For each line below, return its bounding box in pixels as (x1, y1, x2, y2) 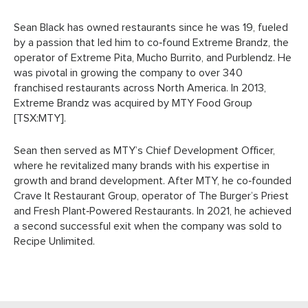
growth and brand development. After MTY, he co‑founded (14, 175, 291, 187)
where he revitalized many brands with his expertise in (14, 160, 269, 172)
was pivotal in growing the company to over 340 (14, 67, 243, 78)
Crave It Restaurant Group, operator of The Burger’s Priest (14, 190, 289, 202)
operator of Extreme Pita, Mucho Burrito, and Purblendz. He (14, 52, 291, 63)
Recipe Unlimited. (14, 236, 95, 247)
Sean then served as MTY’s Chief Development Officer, (14, 145, 275, 157)
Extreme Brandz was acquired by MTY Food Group (14, 97, 252, 109)
